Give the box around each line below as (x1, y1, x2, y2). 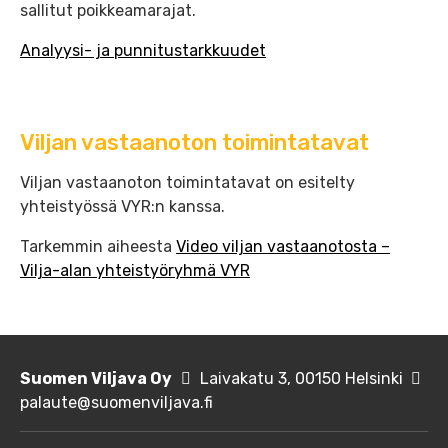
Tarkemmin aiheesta (20, 237, 176, 257)
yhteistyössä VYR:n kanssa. (20, 197, 225, 217)
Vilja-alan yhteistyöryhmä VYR (20, 261, 250, 281)
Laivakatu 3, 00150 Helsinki (199, 369, 403, 389)
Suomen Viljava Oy (20, 369, 172, 389)
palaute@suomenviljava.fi (20, 393, 213, 413)
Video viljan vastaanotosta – (176, 237, 390, 257)
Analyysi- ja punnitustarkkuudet (20, 41, 266, 61)
